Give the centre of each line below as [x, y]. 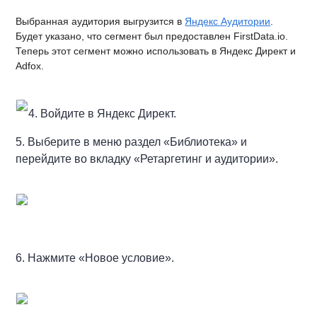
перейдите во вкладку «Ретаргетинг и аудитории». [147, 158]
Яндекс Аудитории [228, 21]
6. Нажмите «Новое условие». [95, 258]
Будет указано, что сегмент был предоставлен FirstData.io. [152, 36]
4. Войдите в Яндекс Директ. [103, 113]
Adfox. [30, 65]
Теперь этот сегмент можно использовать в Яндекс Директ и [156, 51]
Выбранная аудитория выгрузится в [100, 21]
